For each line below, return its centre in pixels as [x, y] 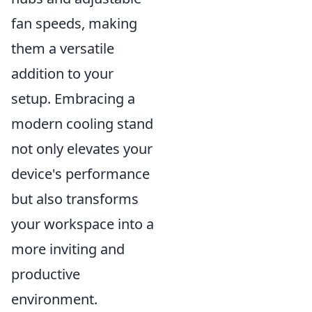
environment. [54, 299]
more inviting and [68, 249]
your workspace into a [83, 224]
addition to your [62, 73]
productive [46, 274]
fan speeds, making [74, 23]
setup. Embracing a [73, 99]
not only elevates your [82, 149]
